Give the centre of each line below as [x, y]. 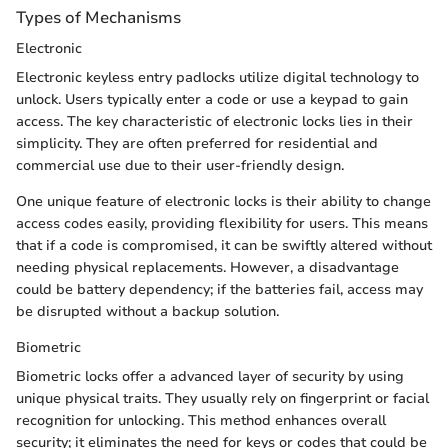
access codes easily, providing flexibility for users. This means [222, 224]
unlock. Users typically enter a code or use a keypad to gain [212, 100]
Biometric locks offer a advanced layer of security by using [210, 377]
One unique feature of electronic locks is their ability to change [223, 202]
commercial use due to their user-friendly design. [180, 166]
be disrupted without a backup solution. [147, 312]
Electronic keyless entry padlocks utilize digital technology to [217, 78]
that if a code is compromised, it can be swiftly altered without [224, 246]
